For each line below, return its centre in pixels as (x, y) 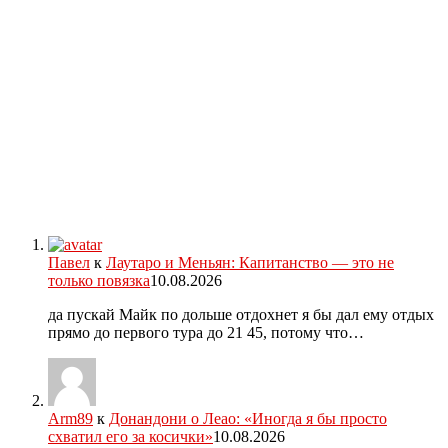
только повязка (99, 280)
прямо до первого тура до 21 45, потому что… (206, 332)
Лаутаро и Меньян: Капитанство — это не (250, 262)
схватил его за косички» (130, 436)
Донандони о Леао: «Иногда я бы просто (248, 418)
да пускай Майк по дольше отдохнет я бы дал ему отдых (241, 314)
